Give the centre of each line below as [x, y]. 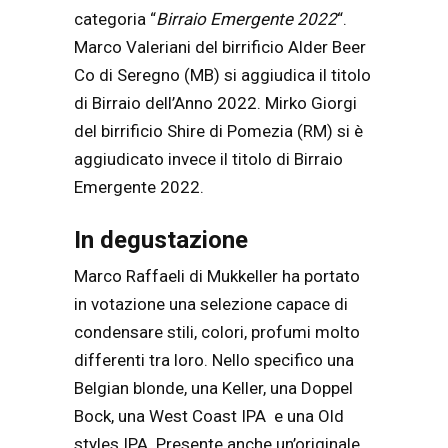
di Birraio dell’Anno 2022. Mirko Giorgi [215, 102]
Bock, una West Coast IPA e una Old [209, 416]
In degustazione [161, 240]
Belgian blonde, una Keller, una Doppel [213, 388]
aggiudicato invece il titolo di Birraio [208, 158]
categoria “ [115, 18]
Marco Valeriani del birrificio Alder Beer [220, 46]
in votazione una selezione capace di [211, 304]
